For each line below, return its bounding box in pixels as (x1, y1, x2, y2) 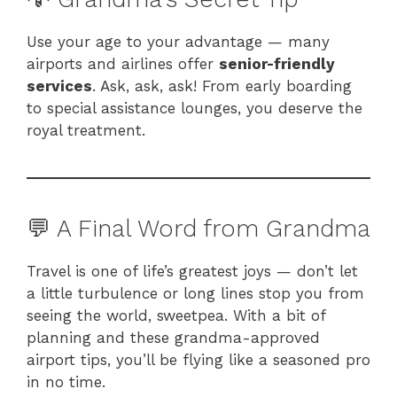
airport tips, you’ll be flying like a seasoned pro (27, 351, 370, 370)
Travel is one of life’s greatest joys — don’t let (27, 262, 358, 281)
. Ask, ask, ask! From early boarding (92, 77, 352, 96)
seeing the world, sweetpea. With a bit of (27, 307, 325, 325)
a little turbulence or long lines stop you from (27, 284, 364, 303)
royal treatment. (27, 121, 145, 140)
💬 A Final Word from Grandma (27, 214, 370, 244)
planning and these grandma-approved (27, 329, 320, 347)
